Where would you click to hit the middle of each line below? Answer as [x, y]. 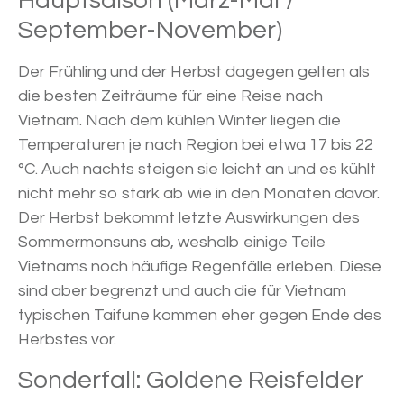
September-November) [150, 31]
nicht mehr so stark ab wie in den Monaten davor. [199, 194]
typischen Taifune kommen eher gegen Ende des [200, 316]
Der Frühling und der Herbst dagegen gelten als [194, 72]
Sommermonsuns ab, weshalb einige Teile [172, 243]
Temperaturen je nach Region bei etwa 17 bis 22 [196, 145]
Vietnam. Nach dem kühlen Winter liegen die [179, 121]
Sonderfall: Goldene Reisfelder [191, 381]
